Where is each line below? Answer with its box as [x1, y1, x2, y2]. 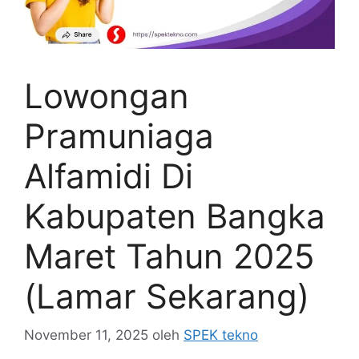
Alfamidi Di [24, 155, 193, 196]
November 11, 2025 [24, 327, 148, 344]
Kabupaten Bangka [24, 195, 325, 236]
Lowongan [24, 75, 189, 116]
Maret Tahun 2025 [24, 235, 315, 276]
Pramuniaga [24, 115, 214, 156]
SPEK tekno [184, 327, 258, 344]
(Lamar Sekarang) [24, 275, 309, 317]
